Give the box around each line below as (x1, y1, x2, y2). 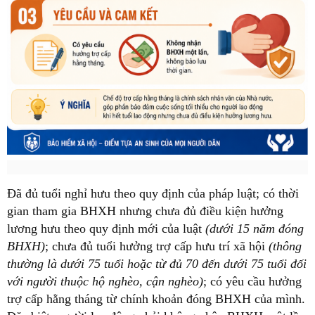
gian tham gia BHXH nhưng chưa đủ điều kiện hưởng (7, 204, 283, 219)
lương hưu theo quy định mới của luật (7, 221, 205, 236)
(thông (269, 239, 302, 254)
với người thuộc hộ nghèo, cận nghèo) (7, 274, 203, 289)
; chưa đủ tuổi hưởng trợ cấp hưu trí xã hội (45, 239, 269, 254)
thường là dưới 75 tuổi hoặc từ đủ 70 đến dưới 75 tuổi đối (7, 257, 307, 271)
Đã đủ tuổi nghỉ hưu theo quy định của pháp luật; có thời (7, 186, 299, 201)
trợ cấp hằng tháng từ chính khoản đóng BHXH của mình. (7, 292, 305, 307)
